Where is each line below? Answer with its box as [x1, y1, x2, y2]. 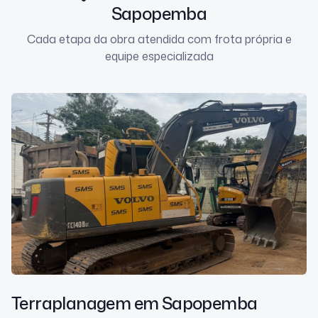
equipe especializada [104, 48, 214, 65]
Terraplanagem [11, 291, 131, 316]
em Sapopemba [133, 291, 258, 316]
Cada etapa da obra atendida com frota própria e [26, 31, 292, 48]
